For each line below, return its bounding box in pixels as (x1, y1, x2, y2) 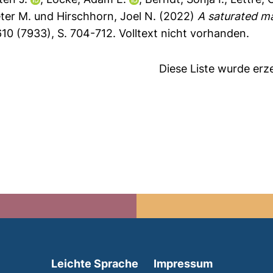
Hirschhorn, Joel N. (57, 10, 157, 23)
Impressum (154, 257, 213, 270)
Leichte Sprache (51, 257, 139, 270)
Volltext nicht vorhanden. (119, 27, 250, 40)
